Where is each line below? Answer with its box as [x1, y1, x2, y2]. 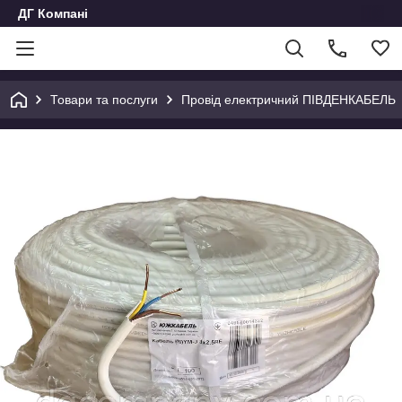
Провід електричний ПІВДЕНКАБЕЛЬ [181, 92, 396, 107]
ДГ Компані [18, 6, 88, 21]
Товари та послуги [50, 92, 158, 107]
